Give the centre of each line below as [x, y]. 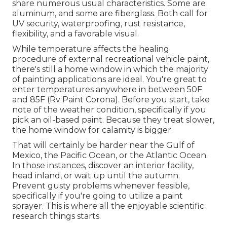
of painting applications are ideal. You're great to [109, 80]
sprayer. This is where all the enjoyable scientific [108, 206]
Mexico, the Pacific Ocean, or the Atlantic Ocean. [110, 156]
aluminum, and [44, 14]
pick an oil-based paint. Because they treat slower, [113, 120]
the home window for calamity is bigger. [92, 130]
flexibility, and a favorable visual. [75, 34]
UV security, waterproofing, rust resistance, [99, 24]
